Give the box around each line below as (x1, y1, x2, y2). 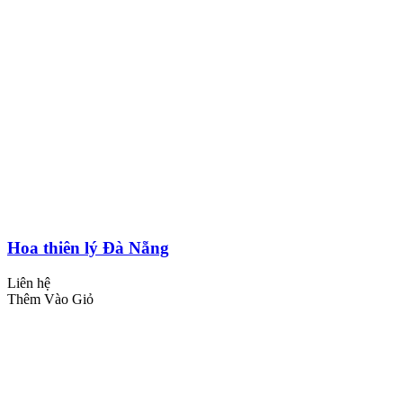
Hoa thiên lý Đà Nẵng (7, 238, 169, 258)
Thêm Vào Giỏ (7, 291, 94, 308)
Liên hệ (7, 275, 50, 291)
